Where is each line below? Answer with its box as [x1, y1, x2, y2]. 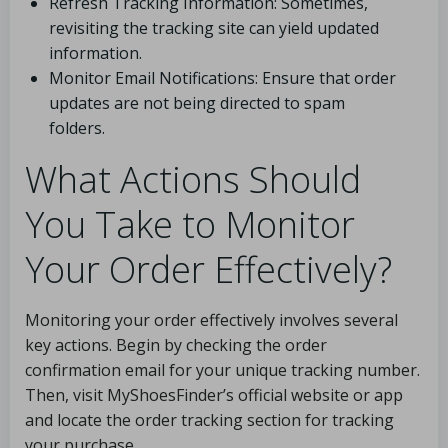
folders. [49, 117, 105, 139]
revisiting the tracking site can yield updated [49, 17, 379, 39]
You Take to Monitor [25, 200, 355, 249]
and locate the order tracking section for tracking [25, 409, 394, 431]
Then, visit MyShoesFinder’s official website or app [25, 384, 403, 406]
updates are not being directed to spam [49, 92, 345, 114]
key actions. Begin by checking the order [25, 334, 327, 356]
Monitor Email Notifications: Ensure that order [49, 67, 396, 89]
